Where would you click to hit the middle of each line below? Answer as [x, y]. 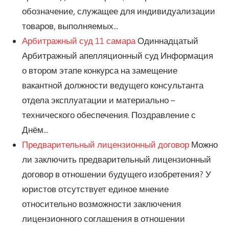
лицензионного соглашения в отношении [103, 218]
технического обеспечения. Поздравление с [109, 114]
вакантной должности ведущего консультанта [112, 85]
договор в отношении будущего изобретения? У [116, 174]
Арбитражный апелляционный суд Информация [117, 55]
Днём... [35, 129]
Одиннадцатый [167, 40]
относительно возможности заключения [101, 203]
